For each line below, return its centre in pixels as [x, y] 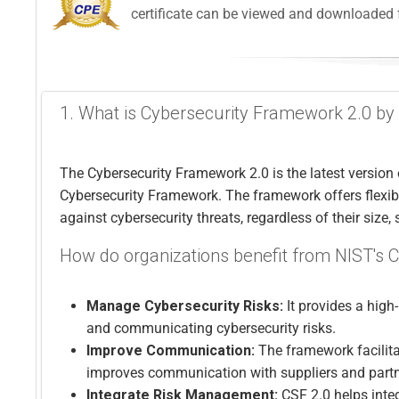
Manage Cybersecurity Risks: [187, 305]
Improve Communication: [172, 350]
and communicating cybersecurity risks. [213, 328]
